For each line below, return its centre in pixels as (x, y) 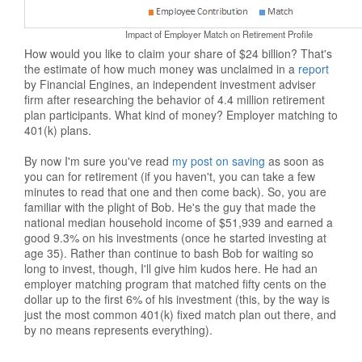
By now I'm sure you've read (98, 161)
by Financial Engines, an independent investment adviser (170, 84)
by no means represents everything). (118, 330)
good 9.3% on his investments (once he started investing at (175, 238)
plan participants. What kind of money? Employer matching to (181, 115)
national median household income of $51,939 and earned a (179, 222)
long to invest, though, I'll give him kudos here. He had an (171, 268)
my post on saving (220, 161)
